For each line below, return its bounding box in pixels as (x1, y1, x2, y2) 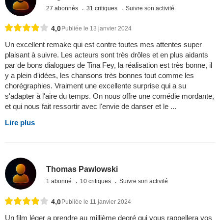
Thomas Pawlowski (46, 165, 118, 174)
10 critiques (80, 178, 113, 185)
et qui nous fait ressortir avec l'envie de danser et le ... (5, 102, 176, 111)
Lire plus (5, 118, 35, 127)
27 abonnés (46, 4, 80, 12)
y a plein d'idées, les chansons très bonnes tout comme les (5, 71, 194, 80)
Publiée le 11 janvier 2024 (61, 198, 131, 205)
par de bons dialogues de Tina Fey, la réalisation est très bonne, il (5, 61, 212, 70)
